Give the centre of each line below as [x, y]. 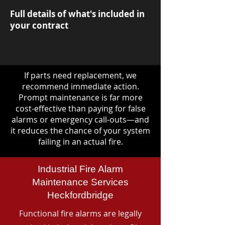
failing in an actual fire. [80, 142]
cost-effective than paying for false [80, 108]
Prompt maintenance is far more [80, 97]
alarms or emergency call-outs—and [80, 120]
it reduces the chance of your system [80, 131]
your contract [39, 25]
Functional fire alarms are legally [80, 213]
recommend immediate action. [80, 86]
